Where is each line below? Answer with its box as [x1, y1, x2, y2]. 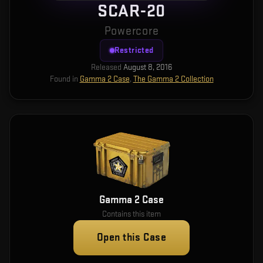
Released [91, 62, 122, 72]
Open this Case [96, 231, 167, 244]
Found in [49, 74, 78, 84]
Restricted [114, 45, 154, 55]
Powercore [104, 24, 159, 38]
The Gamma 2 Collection [133, 74, 214, 84]
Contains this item [102, 209, 161, 220]
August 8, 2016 [123, 62, 172, 72]
